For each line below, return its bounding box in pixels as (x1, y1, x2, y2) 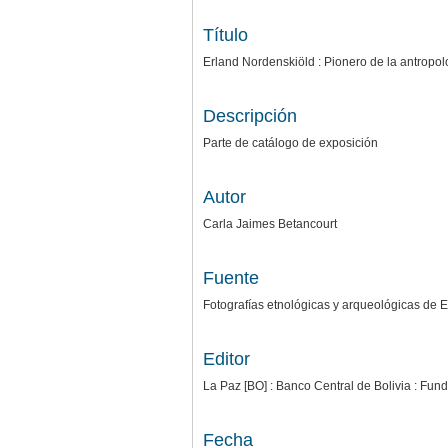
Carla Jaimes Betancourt (203, 216, 337, 231)
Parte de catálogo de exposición (203, 135, 378, 150)
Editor (203, 348, 250, 369)
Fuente (203, 267, 259, 288)
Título (203, 24, 248, 45)
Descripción (203, 105, 297, 126)
